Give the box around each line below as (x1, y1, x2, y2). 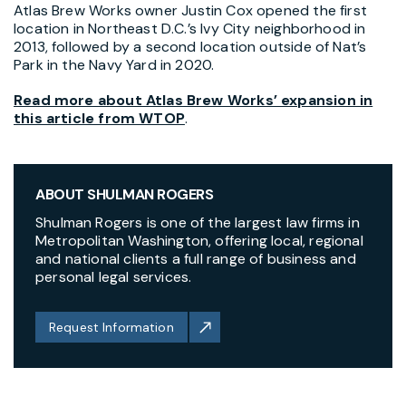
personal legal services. (35, 266, 192, 286)
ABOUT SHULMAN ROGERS (35, 184, 214, 204)
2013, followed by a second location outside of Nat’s (14, 36, 367, 56)
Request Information (49, 318, 174, 335)
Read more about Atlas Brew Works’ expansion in (14, 90, 373, 110)
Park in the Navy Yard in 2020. (14, 54, 215, 74)
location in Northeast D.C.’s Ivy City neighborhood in (14, 18, 366, 38)
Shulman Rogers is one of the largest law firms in (35, 212, 360, 232)
